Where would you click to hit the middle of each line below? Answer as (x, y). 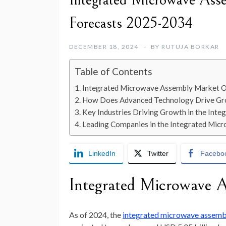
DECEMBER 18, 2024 (104, 47)
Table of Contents (114, 72)
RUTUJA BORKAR (190, 47)
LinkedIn (102, 154)
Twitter (158, 154)
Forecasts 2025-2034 (131, 23)
